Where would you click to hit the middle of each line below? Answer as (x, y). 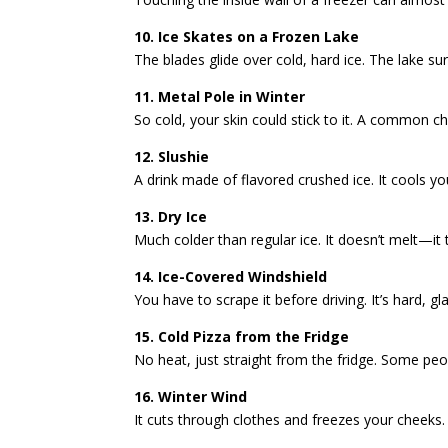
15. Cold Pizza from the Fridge (242, 336)
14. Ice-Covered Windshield (231, 276)
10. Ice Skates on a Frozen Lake (247, 36)
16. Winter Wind (191, 396)
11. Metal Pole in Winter (220, 96)
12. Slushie (172, 156)
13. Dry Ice (171, 216)
